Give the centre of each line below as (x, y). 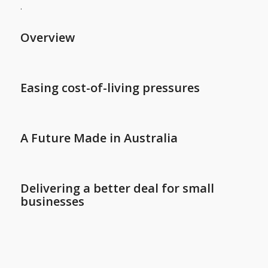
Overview (47, 38)
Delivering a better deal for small (117, 188)
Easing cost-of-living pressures (110, 88)
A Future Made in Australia (99, 138)
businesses (52, 202)
